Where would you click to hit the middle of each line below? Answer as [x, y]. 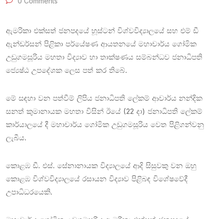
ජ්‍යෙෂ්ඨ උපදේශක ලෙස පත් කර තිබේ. [66, 70]
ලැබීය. [16, 138]
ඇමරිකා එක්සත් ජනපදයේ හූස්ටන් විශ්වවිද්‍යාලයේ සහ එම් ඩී [102, 31]
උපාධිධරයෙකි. [29, 192]
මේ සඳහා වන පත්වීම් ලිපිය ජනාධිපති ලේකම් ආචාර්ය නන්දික [104, 98]
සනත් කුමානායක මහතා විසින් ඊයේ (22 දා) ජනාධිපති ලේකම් [104, 111]
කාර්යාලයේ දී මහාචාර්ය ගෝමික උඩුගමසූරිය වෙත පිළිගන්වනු [105, 124]
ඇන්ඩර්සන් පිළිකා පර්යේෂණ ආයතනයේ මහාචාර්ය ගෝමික [101, 44]
